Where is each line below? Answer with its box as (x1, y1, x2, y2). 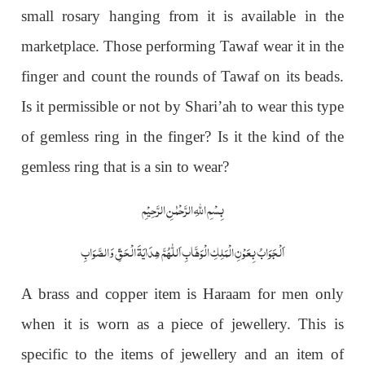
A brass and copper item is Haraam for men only (21, 284, 344, 302)
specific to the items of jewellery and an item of (21, 345, 344, 363)
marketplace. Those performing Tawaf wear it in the (21, 37, 344, 55)
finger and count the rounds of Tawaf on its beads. (21, 67, 344, 85)
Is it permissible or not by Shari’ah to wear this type (21, 97, 344, 115)
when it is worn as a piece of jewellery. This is (21, 314, 344, 332)
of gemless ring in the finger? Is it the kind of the (21, 127, 344, 145)
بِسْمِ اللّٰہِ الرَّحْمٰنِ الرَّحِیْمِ (141, 195, 224, 222)
